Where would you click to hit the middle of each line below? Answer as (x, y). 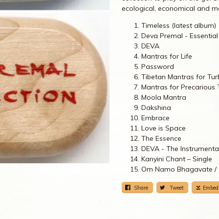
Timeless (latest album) (179, 26)
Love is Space (164, 128)
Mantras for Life (167, 56)
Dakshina (156, 108)
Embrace (155, 118)
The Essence (161, 139)
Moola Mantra (164, 98)
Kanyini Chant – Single (177, 159)
